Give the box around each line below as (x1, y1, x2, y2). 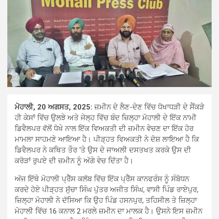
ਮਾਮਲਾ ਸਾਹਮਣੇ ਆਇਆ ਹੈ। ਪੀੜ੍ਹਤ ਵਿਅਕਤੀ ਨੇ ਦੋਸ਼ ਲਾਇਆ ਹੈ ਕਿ (15, 135, 199, 144)
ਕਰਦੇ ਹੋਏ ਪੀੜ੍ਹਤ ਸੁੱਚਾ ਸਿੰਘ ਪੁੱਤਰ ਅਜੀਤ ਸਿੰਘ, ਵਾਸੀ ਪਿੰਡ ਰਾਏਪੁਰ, (15, 185, 198, 195)
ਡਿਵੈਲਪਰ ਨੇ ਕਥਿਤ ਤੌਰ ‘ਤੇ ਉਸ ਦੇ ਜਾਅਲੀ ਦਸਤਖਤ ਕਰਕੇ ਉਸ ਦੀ (15, 146, 191, 155)
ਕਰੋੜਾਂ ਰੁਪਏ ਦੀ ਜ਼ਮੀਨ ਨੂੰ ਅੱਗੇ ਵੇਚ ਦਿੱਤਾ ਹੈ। (15, 156, 133, 166)
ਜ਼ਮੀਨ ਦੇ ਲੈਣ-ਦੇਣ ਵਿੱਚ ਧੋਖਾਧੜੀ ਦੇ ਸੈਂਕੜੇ (92, 103, 204, 112)
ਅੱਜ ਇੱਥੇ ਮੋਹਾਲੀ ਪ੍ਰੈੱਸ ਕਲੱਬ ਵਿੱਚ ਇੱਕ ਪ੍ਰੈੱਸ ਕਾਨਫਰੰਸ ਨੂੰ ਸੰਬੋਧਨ (15, 175, 189, 184)
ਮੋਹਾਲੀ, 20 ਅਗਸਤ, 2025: (15, 103, 92, 112)
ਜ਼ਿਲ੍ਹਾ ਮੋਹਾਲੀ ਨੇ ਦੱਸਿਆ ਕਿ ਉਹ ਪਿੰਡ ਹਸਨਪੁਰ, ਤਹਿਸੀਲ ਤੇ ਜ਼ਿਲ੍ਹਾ (15, 196, 197, 205)
